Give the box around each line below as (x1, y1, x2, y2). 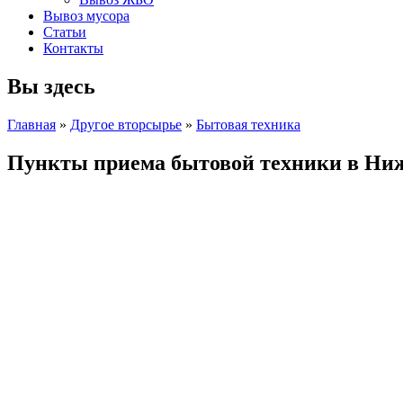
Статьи (43, 24, 86, 40)
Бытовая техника (196, 116, 300, 132)
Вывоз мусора (43, 8, 130, 23)
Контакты (43, 40, 103, 56)
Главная (7, 116, 56, 132)
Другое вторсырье (70, 116, 182, 132)
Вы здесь (7, 74, 95, 98)
